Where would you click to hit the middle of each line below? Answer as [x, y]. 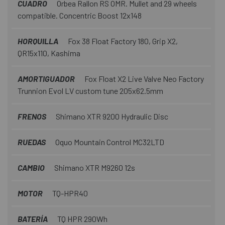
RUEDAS [32, 142]
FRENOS [32, 116]
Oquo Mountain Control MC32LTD [109, 142]
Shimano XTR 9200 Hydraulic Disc [111, 116]
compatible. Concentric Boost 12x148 [80, 15]
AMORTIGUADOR [46, 78]
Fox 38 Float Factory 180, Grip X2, [122, 41]
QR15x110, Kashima [49, 53]
